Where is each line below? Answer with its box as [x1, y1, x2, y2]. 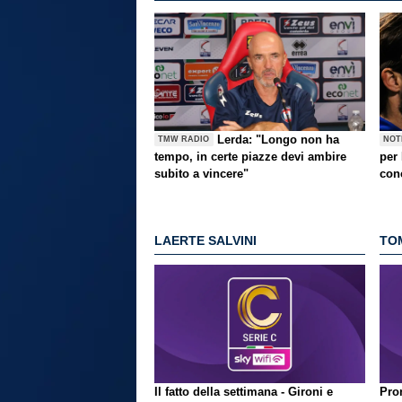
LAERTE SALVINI [154, 233, 257, 249]
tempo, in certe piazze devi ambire [154, 149, 346, 163]
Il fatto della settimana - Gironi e [154, 384, 333, 398]
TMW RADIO [158, 135, 210, 144]
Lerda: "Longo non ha [217, 132, 340, 146]
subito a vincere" [154, 166, 249, 180]
